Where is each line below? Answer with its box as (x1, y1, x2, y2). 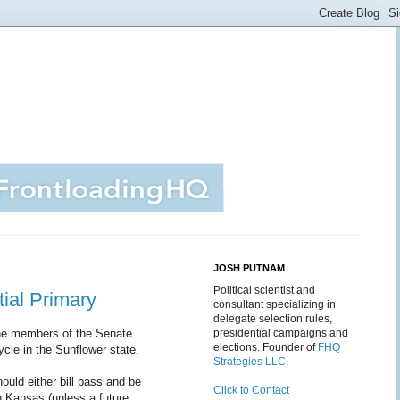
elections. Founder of (213, 341, 318, 354)
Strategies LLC (213, 355, 286, 368)
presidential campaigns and (213, 327, 348, 339)
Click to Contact (213, 384, 289, 396)
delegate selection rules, (213, 312, 332, 325)
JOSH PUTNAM (213, 262, 285, 273)
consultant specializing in (213, 298, 336, 311)
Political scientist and (213, 284, 315, 296)
